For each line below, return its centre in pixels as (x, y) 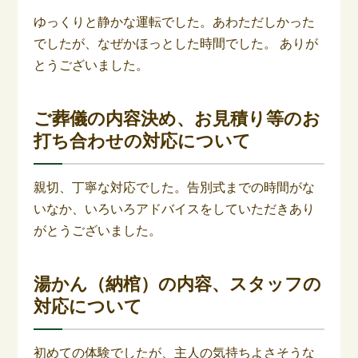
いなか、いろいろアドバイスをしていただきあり (175, 209)
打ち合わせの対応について (143, 141)
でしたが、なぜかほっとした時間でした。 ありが (176, 43)
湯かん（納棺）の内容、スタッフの (178, 284)
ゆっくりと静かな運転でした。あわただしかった (175, 22)
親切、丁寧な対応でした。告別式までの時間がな (175, 187)
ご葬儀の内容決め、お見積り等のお (177, 118)
